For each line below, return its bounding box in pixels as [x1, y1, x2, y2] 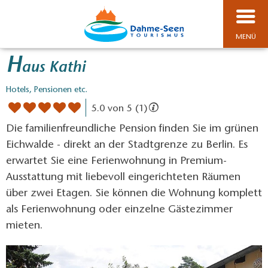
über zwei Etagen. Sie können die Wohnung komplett [6, 188, 262, 199]
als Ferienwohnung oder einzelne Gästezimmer [6, 204, 233, 215]
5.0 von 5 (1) [91, 103, 147, 114]
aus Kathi [22, 60, 86, 77]
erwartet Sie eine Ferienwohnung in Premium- [6, 156, 227, 167]
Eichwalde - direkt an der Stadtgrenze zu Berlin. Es [6, 139, 248, 151]
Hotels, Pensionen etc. [6, 86, 87, 95]
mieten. [6, 220, 42, 232]
